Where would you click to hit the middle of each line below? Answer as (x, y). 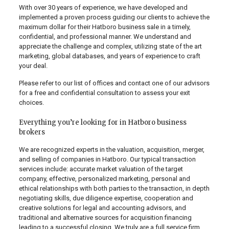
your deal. (33, 66)
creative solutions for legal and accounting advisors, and (102, 208)
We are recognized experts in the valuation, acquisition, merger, (111, 150)
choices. (31, 102)
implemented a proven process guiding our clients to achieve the (114, 17)
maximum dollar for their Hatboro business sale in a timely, (105, 27)
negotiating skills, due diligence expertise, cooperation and (106, 198)
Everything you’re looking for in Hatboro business (102, 122)
